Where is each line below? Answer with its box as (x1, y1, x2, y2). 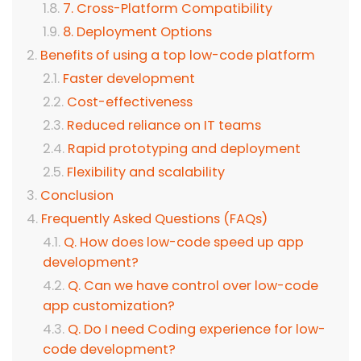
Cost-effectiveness (67, 93, 193, 112)
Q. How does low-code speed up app (64, 233, 304, 252)
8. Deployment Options (63, 23, 212, 42)
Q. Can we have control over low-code (68, 276, 318, 296)
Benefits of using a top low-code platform (40, 46, 315, 65)
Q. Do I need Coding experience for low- (68, 320, 326, 339)
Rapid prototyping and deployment (68, 139, 301, 159)
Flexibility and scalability (67, 163, 225, 182)
